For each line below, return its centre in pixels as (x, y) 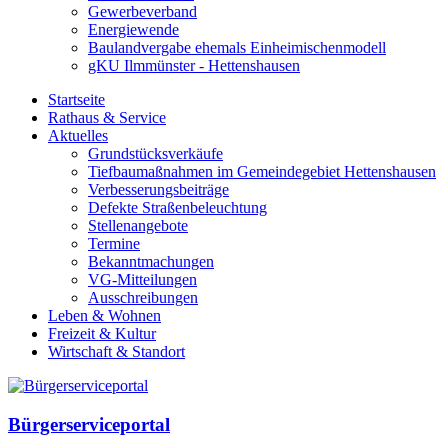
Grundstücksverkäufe (155, 154)
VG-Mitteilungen (142, 280)
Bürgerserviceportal (89, 424)
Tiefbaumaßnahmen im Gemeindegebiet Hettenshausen (262, 172)
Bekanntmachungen (151, 262)
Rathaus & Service (107, 118)
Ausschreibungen (143, 298)
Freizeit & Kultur (102, 334)
